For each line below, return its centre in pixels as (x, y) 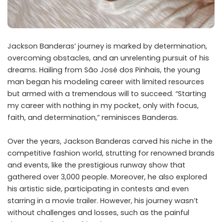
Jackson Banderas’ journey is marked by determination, (107, 46)
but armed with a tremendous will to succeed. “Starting (107, 93)
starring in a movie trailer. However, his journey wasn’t (103, 200)
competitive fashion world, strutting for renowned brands (111, 153)
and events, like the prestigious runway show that (96, 165)
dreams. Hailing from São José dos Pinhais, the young (104, 70)
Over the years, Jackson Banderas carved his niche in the (110, 141)
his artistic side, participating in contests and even (98, 189)
